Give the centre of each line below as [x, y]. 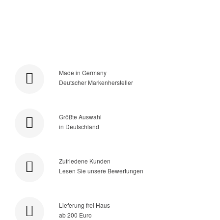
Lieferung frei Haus [84, 205]
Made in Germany [83, 73]
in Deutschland [79, 127]
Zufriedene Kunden [85, 161]
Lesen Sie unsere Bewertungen [101, 171]
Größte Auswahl [80, 117]
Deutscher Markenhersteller [96, 82]
